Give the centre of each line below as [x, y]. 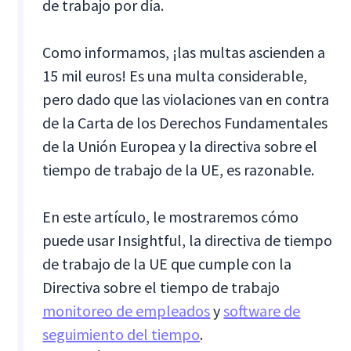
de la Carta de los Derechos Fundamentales [185, 122]
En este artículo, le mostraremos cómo [171, 216]
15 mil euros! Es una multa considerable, [175, 75]
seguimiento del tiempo [121, 334]
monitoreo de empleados [127, 310]
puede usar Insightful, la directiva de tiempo [188, 240]
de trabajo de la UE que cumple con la [167, 263]
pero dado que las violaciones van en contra [186, 99]
